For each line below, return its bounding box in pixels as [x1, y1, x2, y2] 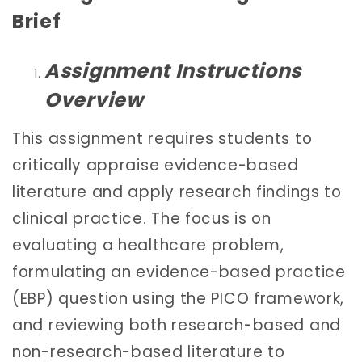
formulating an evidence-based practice [12, 260, 346, 283]
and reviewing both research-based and [12, 314, 341, 336]
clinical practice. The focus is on [12, 207, 271, 229]
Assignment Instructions [44, 57, 302, 85]
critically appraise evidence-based [12, 154, 299, 176]
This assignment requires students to [12, 127, 313, 149]
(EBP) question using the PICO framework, [12, 287, 345, 309]
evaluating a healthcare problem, [12, 234, 284, 256]
